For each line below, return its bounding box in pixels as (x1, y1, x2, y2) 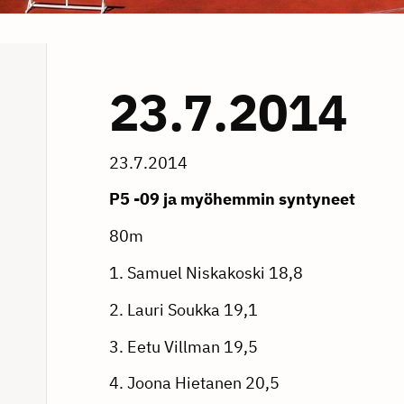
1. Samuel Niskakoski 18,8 (108, 262, 303, 283)
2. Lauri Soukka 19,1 (108, 298, 258, 320)
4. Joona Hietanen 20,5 (108, 372, 280, 394)
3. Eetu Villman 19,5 (108, 335, 258, 357)
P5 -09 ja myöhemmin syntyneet (108, 188, 355, 210)
